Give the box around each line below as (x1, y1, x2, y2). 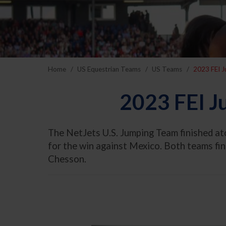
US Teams (152, 65, 183, 74)
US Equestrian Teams (77, 65, 141, 74)
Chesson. (48, 153, 87, 164)
